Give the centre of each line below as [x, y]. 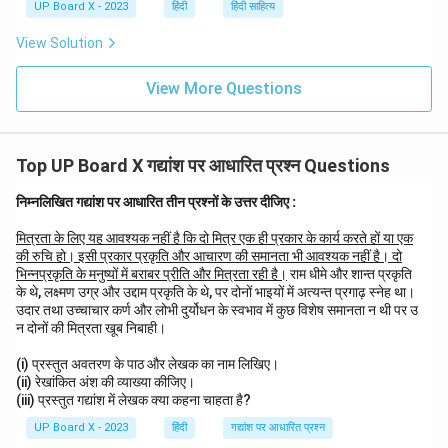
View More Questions [224, 88]
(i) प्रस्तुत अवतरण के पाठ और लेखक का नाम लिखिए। [149, 364]
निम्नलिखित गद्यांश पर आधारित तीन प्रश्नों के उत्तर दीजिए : [156, 202]
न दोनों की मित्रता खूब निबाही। [91, 328]
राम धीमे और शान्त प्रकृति [349, 274]
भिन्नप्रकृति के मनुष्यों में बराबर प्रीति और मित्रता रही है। [151, 274]
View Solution [59, 43]
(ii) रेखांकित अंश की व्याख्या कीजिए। [107, 382]
